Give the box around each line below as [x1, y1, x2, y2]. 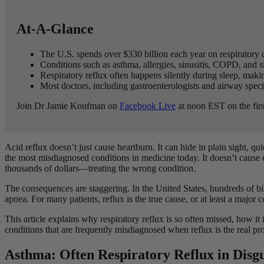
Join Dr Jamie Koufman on [16, 100, 120, 111]
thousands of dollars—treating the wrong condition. [5, 163, 198, 173]
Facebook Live [120, 100, 176, 111]
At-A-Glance [16, 21, 94, 37]
